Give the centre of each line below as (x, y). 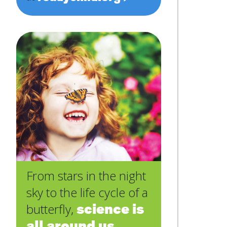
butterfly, (51, 209)
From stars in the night (86, 175)
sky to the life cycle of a (87, 192)
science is (110, 210)
